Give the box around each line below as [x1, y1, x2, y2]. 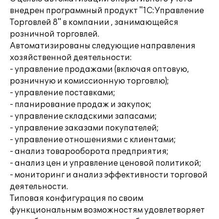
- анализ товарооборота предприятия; [10, 147, 169, 156]
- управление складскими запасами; [10, 111, 157, 121]
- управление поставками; [10, 88, 115, 98]
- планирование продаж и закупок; [10, 100, 152, 109]
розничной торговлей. [10, 29, 99, 39]
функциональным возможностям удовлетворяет [10, 205, 205, 215]
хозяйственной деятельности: [10, 53, 132, 63]
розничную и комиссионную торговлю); [10, 76, 169, 86]
